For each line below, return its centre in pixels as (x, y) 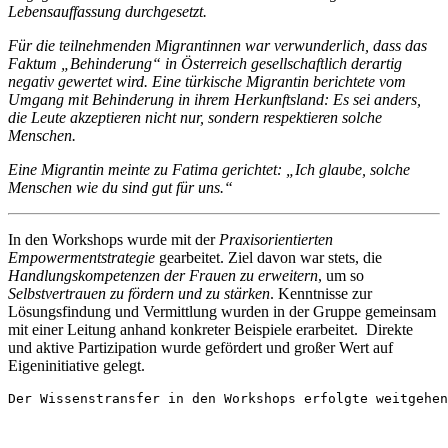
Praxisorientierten (276, 240)
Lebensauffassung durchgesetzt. (107, 12)
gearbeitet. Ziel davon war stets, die (270, 258)
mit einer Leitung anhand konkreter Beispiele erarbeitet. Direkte (210, 330)
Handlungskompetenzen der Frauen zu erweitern (163, 276)
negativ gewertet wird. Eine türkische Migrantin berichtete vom (207, 82)
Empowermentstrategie (83, 258)
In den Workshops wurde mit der (113, 240)
